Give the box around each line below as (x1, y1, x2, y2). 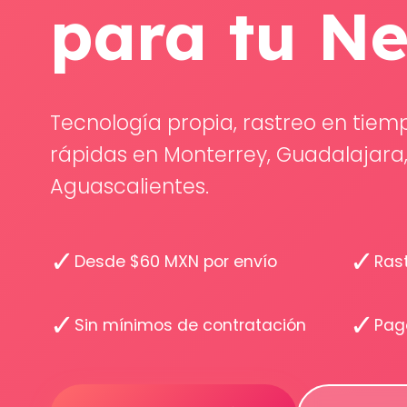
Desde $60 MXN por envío (74, 251, 278, 273)
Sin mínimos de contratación (74, 314, 307, 336)
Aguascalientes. (50, 172, 210, 201)
